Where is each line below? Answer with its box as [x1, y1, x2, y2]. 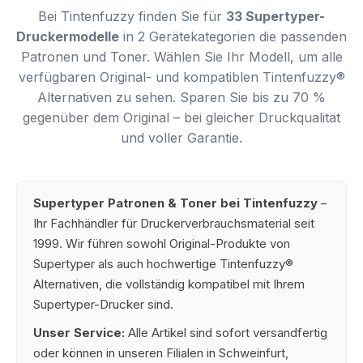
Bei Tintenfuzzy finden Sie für [38, 8, 226, 24]
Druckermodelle [16, 28, 119, 45]
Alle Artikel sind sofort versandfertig [125, 326, 327, 340]
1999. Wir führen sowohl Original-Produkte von [33, 237, 290, 251]
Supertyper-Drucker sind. [33, 297, 173, 312]
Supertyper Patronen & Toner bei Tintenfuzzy [33, 196, 318, 211]
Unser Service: [33, 326, 125, 340]
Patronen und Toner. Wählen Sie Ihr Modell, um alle [20, 49, 343, 65]
